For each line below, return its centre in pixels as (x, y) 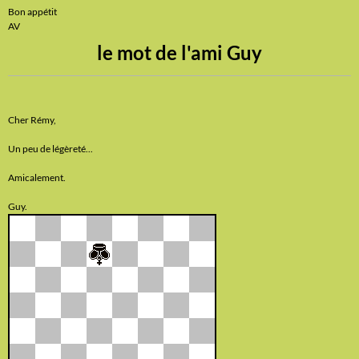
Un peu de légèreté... (50, 149)
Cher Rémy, (32, 120)
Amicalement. (37, 177)
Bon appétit (32, 12)
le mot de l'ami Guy (179, 53)
